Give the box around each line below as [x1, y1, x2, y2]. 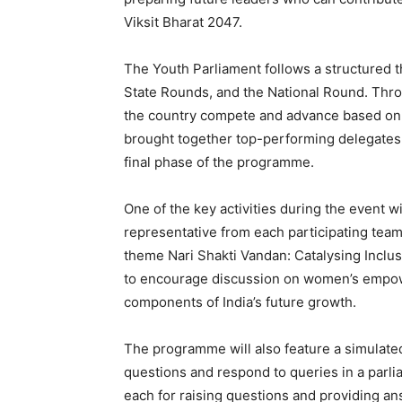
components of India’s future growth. [124, 293, 356, 311]
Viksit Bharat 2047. [124, 13, 242, 31]
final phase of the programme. [124, 153, 314, 171]
